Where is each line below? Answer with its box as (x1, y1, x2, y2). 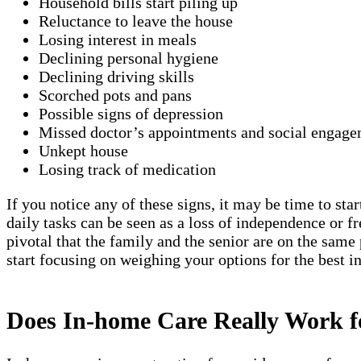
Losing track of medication (39, 160, 216, 178)
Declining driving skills (39, 67, 194, 85)
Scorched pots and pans (39, 85, 192, 104)
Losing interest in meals (39, 30, 197, 48)
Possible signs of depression (39, 104, 223, 122)
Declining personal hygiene (39, 48, 218, 67)
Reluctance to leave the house (39, 11, 233, 30)
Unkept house (39, 141, 128, 160)
